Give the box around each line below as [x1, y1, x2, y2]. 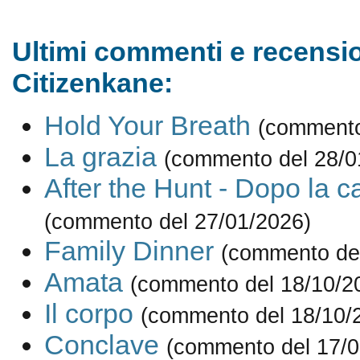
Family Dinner [43, 235, 214, 267]
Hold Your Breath [43, 110, 251, 141]
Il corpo [43, 298, 133, 329]
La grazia [43, 141, 157, 173]
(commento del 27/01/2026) [43, 209, 311, 235]
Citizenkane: [11, 67, 173, 98]
